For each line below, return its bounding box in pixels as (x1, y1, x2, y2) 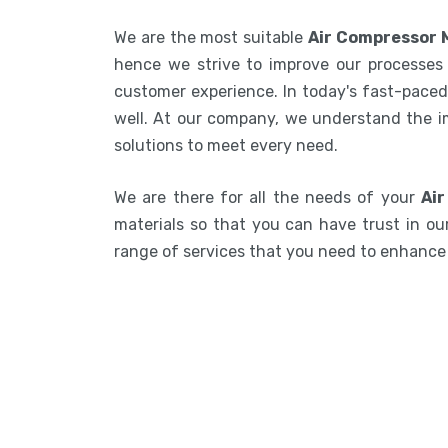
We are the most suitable (114, 27, 308, 47)
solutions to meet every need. (114, 135, 338, 155)
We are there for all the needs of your (114, 187, 421, 207)
